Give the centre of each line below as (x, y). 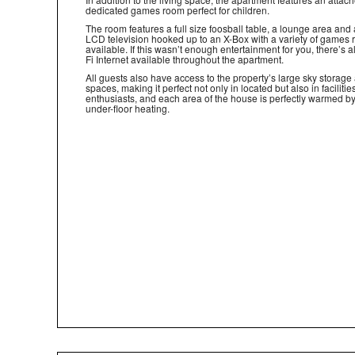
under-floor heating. (128, 108)
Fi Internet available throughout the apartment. (185, 59)
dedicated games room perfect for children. (177, 10)
